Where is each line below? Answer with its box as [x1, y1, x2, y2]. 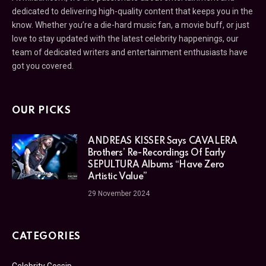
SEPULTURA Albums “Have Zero [88, 160, 224, 170]
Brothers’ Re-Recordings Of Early [88, 148, 226, 159]
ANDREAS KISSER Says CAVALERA [88, 137, 237, 147]
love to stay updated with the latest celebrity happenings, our [12, 34, 239, 44]
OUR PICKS [12, 106, 71, 116]
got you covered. [12, 61, 74, 71]
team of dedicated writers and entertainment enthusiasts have [12, 47, 248, 58]
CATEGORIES [12, 232, 81, 242]
